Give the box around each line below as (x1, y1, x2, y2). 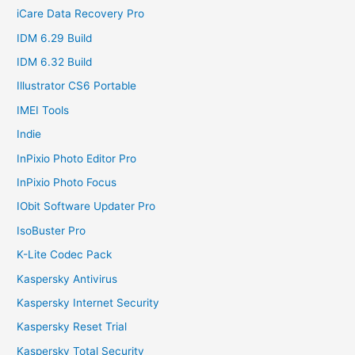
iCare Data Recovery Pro (17, 7, 145, 21)
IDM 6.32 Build (17, 55, 93, 68)
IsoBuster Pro (17, 223, 86, 237)
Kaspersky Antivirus (17, 272, 118, 285)
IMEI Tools (17, 103, 70, 116)
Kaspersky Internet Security (17, 296, 160, 310)
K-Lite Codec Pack (17, 248, 116, 261)
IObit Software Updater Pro (17, 200, 156, 213)
